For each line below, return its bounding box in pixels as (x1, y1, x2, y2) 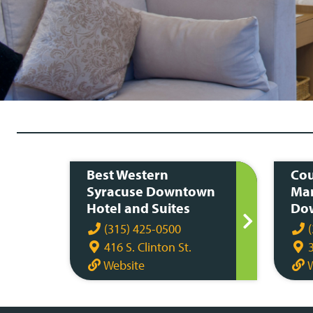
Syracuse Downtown (87, 182, 215, 200)
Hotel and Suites (87, 199, 190, 217)
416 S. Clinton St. (101, 239, 191, 255)
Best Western (87, 166, 168, 183)
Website (101, 257, 145, 273)
